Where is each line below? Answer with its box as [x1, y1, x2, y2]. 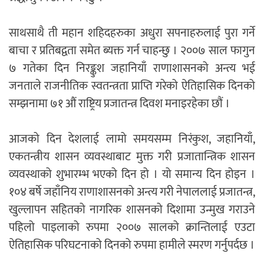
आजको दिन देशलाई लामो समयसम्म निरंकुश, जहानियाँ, [9, 129, 255, 150]
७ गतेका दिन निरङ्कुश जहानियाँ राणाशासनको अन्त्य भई [9, 58, 255, 79]
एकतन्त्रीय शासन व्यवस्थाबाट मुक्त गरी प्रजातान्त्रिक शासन [9, 147, 255, 167]
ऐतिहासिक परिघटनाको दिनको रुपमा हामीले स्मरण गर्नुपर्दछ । [9, 235, 255, 256]
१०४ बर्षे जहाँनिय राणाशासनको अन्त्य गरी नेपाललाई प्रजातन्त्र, [9, 182, 255, 203]
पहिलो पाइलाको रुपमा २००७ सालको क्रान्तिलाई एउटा [9, 217, 255, 238]
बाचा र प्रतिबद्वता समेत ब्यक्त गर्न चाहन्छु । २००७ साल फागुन [9, 41, 255, 61]
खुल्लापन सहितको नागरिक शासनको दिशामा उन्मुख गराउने [9, 200, 255, 220]
